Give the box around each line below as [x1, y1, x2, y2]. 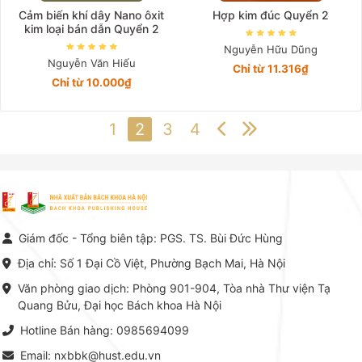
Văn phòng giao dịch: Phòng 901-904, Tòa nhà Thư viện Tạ [18, 281, 330, 295]
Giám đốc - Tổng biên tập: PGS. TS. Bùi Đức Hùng [19, 231, 283, 245]
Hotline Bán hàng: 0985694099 [20, 323, 189, 337]
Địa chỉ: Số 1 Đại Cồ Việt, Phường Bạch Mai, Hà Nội [18, 256, 285, 270]
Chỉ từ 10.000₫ [51, 76, 132, 89]
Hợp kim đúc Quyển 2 [213, 7, 329, 22]
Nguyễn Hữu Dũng [224, 43, 318, 56]
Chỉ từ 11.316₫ [233, 62, 309, 75]
